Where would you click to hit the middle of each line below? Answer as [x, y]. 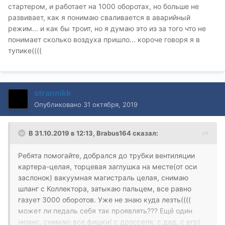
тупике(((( [25, 50]
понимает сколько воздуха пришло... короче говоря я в [104, 39]
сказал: [145, 133]
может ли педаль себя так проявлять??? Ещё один [105, 210]
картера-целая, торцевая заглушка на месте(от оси [107, 166]
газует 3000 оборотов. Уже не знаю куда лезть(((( [104, 199]
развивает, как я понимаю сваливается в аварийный [99, 17]
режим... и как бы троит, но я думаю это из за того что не [107, 28]
